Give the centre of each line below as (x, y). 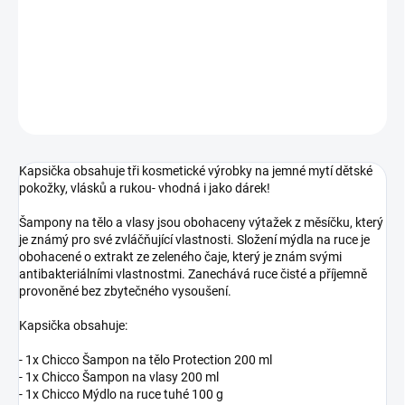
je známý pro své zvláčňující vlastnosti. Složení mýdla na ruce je (194, 240)
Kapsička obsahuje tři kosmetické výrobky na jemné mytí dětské (196, 171)
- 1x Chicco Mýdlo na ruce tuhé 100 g (121, 395)
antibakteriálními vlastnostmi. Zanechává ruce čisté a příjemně (193, 274)
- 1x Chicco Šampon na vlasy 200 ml (119, 377)
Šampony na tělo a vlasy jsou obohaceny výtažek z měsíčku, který (201, 223)
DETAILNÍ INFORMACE (74, 68)
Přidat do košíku (184, 14)
